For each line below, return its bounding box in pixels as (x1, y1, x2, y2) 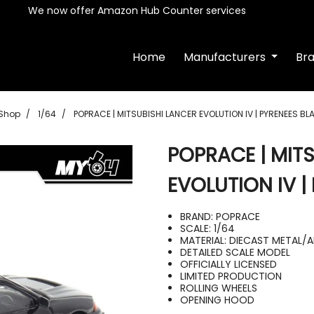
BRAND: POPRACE (180, 210, 260, 224)
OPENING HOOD (180, 293, 254, 307)
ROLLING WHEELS (180, 281, 257, 295)
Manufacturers (183, 49, 268, 65)
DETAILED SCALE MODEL (180, 245, 290, 259)
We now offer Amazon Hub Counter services (28, 4, 246, 18)
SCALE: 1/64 (180, 221, 235, 235)
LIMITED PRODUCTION (180, 269, 282, 283)
